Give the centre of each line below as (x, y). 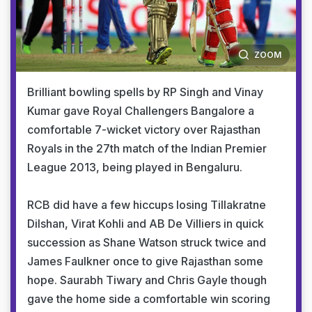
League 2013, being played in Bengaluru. (135, 167)
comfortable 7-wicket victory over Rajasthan (144, 129)
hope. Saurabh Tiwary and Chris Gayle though (147, 280)
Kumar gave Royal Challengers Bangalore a (141, 110)
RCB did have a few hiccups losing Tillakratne (147, 204)
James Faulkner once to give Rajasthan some (145, 261)
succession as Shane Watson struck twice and (147, 242)
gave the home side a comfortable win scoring (149, 298)
